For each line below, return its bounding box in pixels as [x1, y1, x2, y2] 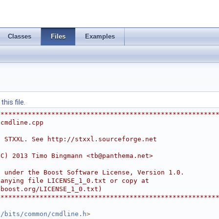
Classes [8, 33, 31, 40]
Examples [85, 33, 115, 40]
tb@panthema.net [90, 152, 149, 159]
